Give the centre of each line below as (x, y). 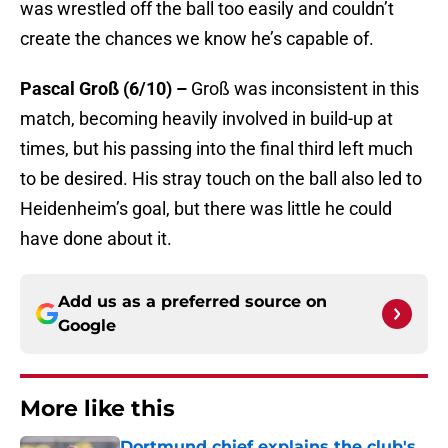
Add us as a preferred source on (192, 302)
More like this (97, 409)
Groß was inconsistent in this (305, 89)
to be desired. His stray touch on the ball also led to (221, 179)
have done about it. (98, 239)
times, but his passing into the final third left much (216, 149)
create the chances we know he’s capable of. (199, 39)
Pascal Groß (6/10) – (105, 89)
